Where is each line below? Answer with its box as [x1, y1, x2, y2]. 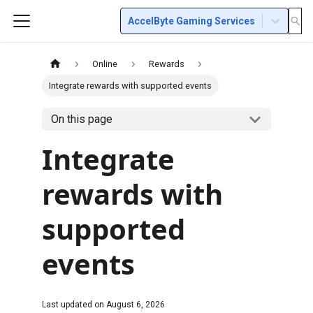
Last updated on [42, 300, 106, 310]
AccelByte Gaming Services [128, 15, 255, 27]
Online [92, 59, 118, 70]
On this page [50, 112, 112, 126]
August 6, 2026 [106, 300, 165, 310]
